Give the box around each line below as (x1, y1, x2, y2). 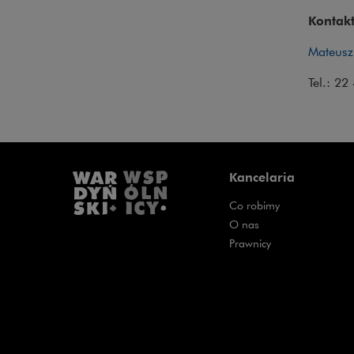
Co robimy (229, 198, 281, 213)
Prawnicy (229, 235, 272, 250)
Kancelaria (229, 169, 296, 186)
